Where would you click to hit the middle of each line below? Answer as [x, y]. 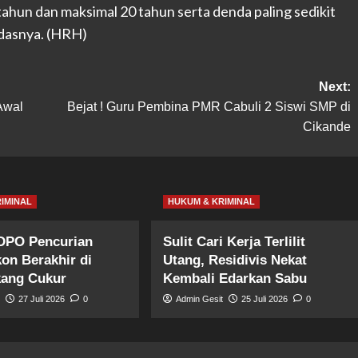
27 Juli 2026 [42, 298]
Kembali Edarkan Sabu [235, 278]
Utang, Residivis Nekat [235, 260]
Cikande [326, 126]
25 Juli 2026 [265, 298]
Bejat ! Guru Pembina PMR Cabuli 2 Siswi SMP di [209, 106]
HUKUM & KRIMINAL [212, 201]
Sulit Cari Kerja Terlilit [235, 241]
